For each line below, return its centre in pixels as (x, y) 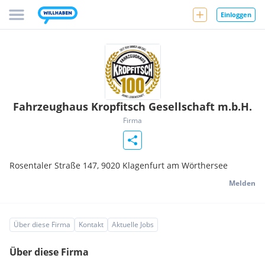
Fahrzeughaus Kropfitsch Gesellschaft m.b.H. (132, 106)
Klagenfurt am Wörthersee (175, 165)
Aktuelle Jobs (133, 224)
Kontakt (91, 224)
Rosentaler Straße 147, (55, 165)
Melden (242, 183)
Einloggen (236, 14)
